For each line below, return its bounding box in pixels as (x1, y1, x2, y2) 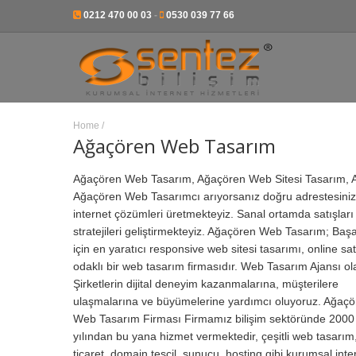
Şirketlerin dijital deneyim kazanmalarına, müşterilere (73, 277, 339, 291)
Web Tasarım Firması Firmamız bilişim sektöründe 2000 (73, 312, 354, 326)
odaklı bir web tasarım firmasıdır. (73, 260, 241, 273)
